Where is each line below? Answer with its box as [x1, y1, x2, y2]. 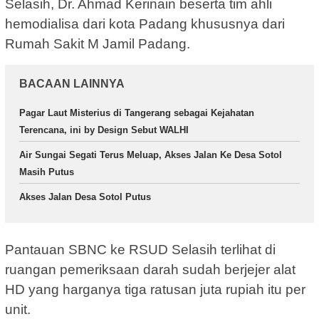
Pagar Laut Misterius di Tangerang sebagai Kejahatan [19, 107, 254, 118]
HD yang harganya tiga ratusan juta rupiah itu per [5, 282, 305, 298]
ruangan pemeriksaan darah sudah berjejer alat [5, 262, 296, 278]
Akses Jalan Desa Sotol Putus [19, 191, 151, 202]
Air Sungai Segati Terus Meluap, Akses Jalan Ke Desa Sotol [19, 149, 282, 160]
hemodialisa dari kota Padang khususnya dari [5, 16, 285, 31]
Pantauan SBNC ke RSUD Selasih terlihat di [5, 242, 276, 258]
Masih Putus [19, 166, 74, 177]
